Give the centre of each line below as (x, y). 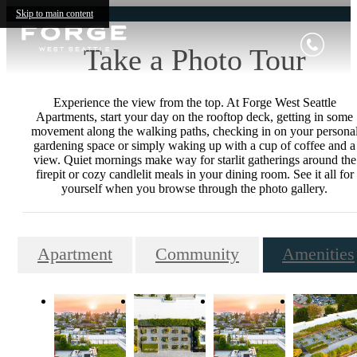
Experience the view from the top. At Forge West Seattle (194, 102)
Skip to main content (55, 14)
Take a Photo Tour (194, 59)
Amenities (318, 255)
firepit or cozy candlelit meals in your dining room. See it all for (194, 174)
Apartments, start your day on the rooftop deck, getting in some (194, 116)
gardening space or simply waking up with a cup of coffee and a (194, 145)
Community (197, 255)
